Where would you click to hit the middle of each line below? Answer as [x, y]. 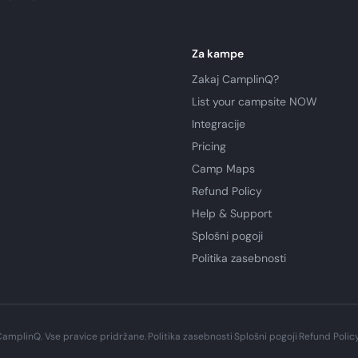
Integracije [219, 124]
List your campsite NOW [255, 101]
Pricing [209, 146]
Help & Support [232, 213]
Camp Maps [223, 169]
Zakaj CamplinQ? [235, 79]
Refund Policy [227, 191]
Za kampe [218, 54]
